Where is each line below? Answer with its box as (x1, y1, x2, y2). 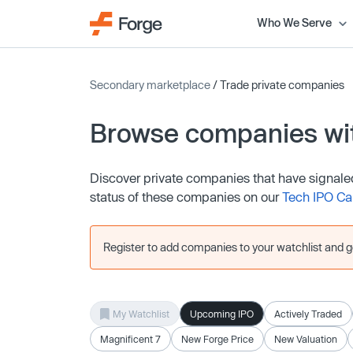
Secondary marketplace (90, 78, 210, 91)
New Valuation (274, 333, 337, 344)
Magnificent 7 (100, 333, 161, 344)
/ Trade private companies (210, 78, 344, 91)
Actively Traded (274, 307, 342, 319)
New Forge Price (181, 333, 254, 344)
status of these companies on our (90, 189, 282, 204)
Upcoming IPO (190, 307, 254, 319)
